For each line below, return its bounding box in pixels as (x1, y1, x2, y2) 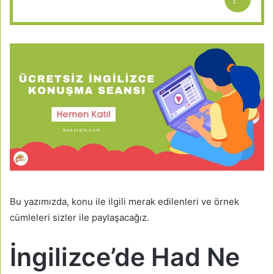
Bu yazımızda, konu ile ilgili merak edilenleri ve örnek (10, 196, 239, 208)
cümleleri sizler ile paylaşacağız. (10, 212, 149, 224)
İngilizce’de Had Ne (10, 242, 240, 273)
